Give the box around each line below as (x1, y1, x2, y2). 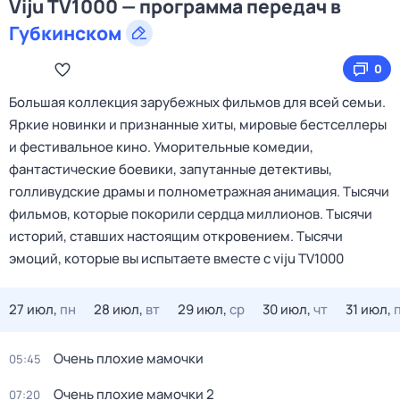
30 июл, (262, 300, 311, 319)
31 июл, (346, 300, 391, 319)
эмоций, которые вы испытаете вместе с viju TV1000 (9, 249, 344, 268)
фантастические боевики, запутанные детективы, (9, 160, 332, 179)
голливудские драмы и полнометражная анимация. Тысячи (9, 182, 389, 201)
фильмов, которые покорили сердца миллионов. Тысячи (9, 204, 372, 223)
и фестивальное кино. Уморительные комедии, (9, 137, 313, 156)
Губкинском (9, 21, 121, 46)
